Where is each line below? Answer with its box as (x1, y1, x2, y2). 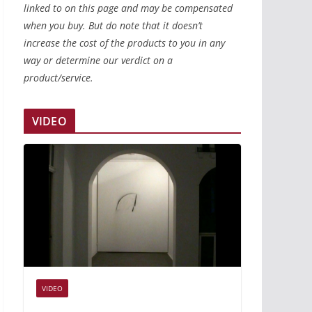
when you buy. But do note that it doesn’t (24, 19, 203, 33)
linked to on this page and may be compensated (24, 1, 233, 15)
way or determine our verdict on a (24, 54, 173, 68)
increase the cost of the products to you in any (24, 36, 225, 50)
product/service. (24, 71, 93, 85)
